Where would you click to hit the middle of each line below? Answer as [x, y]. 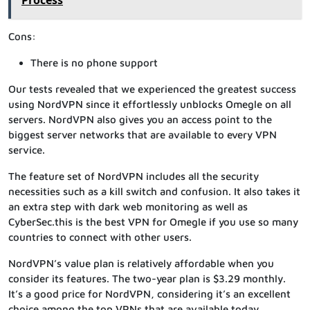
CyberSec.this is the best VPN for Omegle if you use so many [153, 222]
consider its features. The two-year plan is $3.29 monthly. [147, 279]
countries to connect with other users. [100, 237]
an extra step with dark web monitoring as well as [128, 207]
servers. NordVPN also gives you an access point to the [140, 120]
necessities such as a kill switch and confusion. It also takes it [154, 192]
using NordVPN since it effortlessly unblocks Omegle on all [150, 104]
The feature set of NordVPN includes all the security [134, 176]
